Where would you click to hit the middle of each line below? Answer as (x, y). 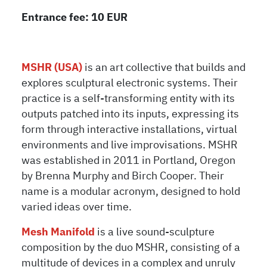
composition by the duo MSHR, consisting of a (131, 248)
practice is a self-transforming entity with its (128, 99)
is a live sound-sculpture (155, 232)
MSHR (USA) (52, 68)
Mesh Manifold (58, 232)
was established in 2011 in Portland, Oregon (129, 161)
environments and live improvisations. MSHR (130, 145)
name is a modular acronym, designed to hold (131, 192)
